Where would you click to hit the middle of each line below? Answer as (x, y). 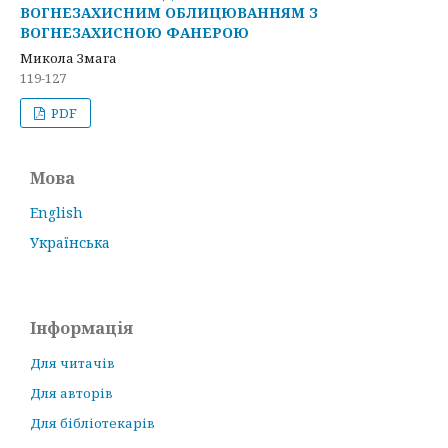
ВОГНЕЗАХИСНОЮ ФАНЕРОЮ (134, 32)
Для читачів (72, 363)
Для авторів (71, 393)
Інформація (81, 328)
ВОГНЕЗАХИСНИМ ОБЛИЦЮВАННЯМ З (169, 12)
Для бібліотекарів (92, 423)
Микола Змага (68, 58)
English (56, 212)
